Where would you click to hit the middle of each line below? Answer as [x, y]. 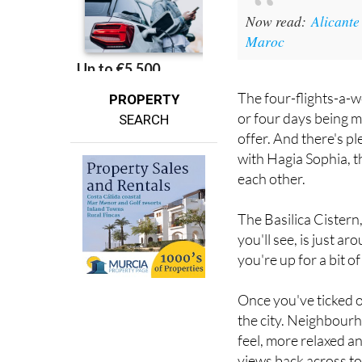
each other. [272, 178]
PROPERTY [144, 99]
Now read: [279, 21]
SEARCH [144, 119]
